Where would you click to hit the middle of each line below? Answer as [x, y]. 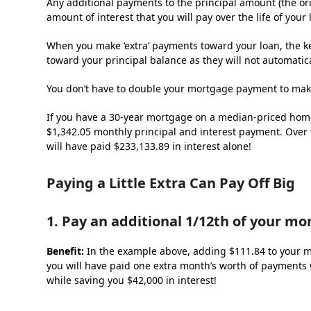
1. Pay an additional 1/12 [131, 221]
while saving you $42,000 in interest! [132, 280]
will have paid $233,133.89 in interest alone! [149, 146]
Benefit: [66, 251]
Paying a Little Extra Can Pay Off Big [171, 183]
